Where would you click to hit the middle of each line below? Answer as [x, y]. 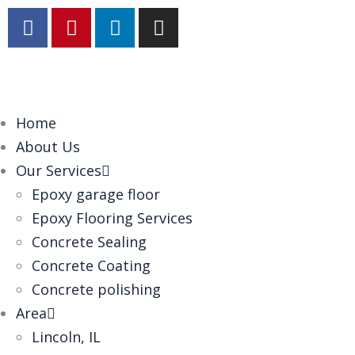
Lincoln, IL [66, 337]
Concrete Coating [91, 265]
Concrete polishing [96, 289]
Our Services [59, 170]
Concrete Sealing [89, 242]
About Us [48, 147]
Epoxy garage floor [96, 194]
